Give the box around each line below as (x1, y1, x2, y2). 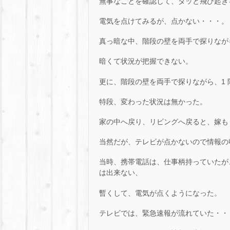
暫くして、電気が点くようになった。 (99, 188, 221, 197)
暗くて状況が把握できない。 (99, 57, 193, 66)
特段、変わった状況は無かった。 (99, 97, 207, 106)
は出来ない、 (99, 168, 142, 177)
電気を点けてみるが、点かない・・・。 (99, 17, 228, 25)
